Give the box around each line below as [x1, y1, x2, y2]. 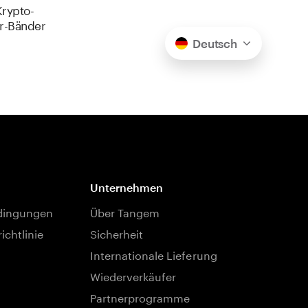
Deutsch [192, 36, 237, 50]
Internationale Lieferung [89, 245, 217, 263]
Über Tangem [89, 203, 160, 220]
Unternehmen [89, 181, 164, 194]
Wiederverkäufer [89, 267, 177, 284]
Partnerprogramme [89, 288, 190, 305]
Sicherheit [89, 224, 144, 241]
